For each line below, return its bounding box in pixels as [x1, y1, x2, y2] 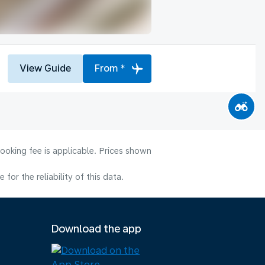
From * [95, 62, 125, 74]
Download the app [51, 222, 142, 235]
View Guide [20, 62, 71, 74]
